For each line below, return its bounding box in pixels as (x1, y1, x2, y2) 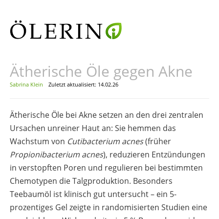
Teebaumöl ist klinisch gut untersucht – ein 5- (10, 189, 176, 199)
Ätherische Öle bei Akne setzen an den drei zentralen (10, 109, 203, 120)
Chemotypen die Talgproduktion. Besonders (10, 175, 173, 186)
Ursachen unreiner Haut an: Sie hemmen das (10, 123, 176, 133)
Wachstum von (10, 136, 67, 147)
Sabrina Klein (10, 81, 43, 88)
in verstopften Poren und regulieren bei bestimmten (10, 162, 203, 173)
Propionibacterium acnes (10, 149, 103, 160)
